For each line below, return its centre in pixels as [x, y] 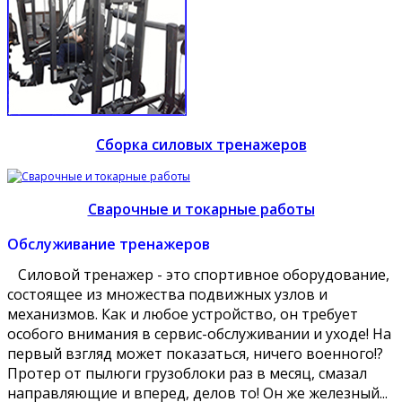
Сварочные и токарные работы [201, 209]
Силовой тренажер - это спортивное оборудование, [204, 274]
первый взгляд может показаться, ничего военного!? [195, 353]
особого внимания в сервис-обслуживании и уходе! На [199, 333]
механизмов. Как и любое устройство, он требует [183, 314]
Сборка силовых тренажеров [201, 144]
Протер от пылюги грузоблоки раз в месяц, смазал [187, 373]
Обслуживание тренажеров [109, 244]
